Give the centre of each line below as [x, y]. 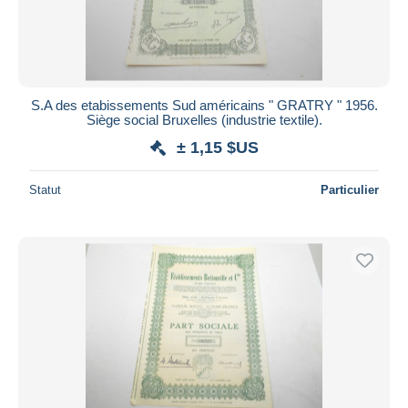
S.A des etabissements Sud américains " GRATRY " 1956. [204, 105]
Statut [45, 189]
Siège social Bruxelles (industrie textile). [204, 119]
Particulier [350, 189]
